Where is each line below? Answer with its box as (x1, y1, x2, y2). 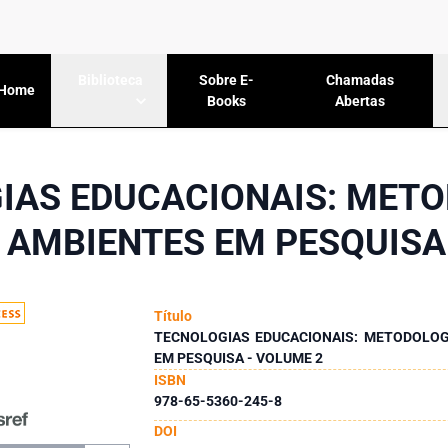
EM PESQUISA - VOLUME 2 (153, 349, 323, 366)
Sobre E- (199, 71, 255, 88)
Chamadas (325, 71, 394, 88)
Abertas (334, 92, 385, 109)
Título (153, 307, 192, 324)
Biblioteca (78, 72, 144, 89)
